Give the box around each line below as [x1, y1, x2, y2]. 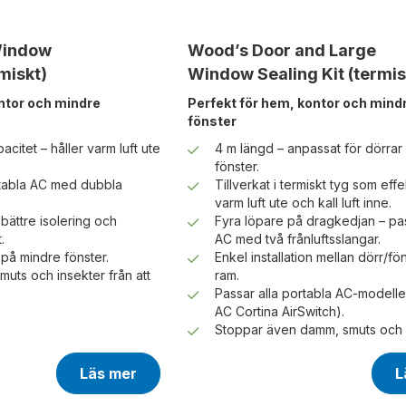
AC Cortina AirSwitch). [214, 304, 344, 320]
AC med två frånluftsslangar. [214, 231, 381, 247]
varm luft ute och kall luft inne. [214, 195, 391, 211]
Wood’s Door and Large [187, 41, 376, 61]
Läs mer [79, 364, 137, 383]
